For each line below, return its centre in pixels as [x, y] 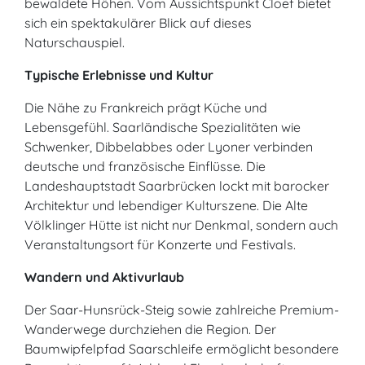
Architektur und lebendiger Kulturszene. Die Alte [166, 205]
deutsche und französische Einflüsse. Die [145, 166]
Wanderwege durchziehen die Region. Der [150, 329]
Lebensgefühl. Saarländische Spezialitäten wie [163, 127]
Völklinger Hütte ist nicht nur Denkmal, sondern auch [181, 225]
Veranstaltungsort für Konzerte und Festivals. [160, 244]
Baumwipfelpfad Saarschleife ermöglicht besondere [182, 349]
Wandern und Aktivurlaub [104, 277]
